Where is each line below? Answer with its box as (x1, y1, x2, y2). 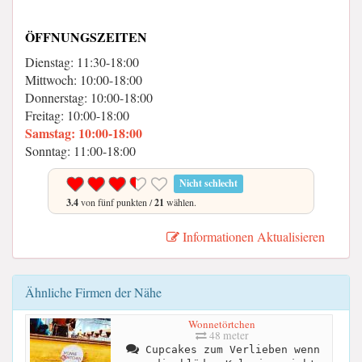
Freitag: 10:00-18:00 (25, 106, 129, 124)
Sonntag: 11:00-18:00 (25, 141, 136, 159)
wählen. (164, 195, 196, 208)
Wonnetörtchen (188, 317, 255, 332)
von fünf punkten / (78, 195, 154, 208)
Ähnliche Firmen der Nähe (25, 283, 162, 301)
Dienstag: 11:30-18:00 (25, 53, 139, 70)
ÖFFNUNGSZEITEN (25, 27, 147, 46)
